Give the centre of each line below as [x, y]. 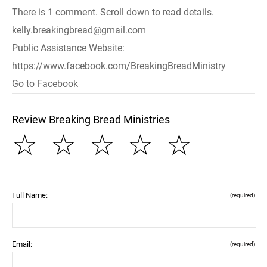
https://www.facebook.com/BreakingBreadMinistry [119, 66]
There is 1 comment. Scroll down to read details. [113, 12]
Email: [22, 244]
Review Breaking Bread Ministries [91, 119]
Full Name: [30, 195]
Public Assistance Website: [68, 48]
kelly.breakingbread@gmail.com [79, 30]
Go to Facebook [45, 84]
